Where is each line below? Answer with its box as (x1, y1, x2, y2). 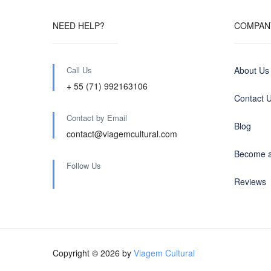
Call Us (67, 64, 92, 76)
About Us (234, 64, 269, 76)
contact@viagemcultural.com (67, 128, 177, 140)
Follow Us (67, 160, 101, 171)
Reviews (234, 175, 266, 188)
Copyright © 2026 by (53, 247, 134, 259)
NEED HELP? (53, 19, 105, 31)
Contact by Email (67, 112, 127, 123)
